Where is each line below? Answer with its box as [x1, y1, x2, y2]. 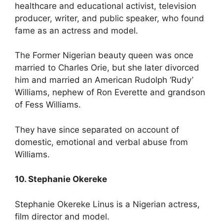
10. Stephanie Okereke [15, 174, 107, 184]
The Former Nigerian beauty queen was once [15, 50, 193, 61]
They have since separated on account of [15, 124, 179, 135]
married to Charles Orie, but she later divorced [15, 63, 199, 73]
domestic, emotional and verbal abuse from [15, 137, 188, 147]
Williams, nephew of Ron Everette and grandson [15, 87, 205, 98]
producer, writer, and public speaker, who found [15, 13, 204, 23]
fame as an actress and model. [15, 25, 138, 36]
